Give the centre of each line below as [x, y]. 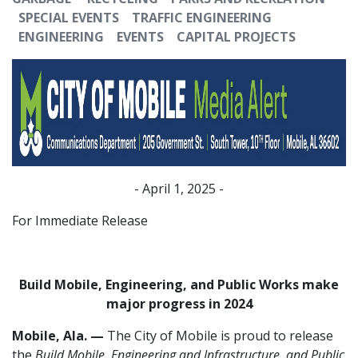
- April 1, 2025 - [179, 188]
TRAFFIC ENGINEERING [202, 17]
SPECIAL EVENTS [69, 17]
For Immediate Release [80, 220]
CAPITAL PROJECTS [236, 36]
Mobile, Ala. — [58, 335]
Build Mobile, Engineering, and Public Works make [179, 284]
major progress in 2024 [179, 303]
